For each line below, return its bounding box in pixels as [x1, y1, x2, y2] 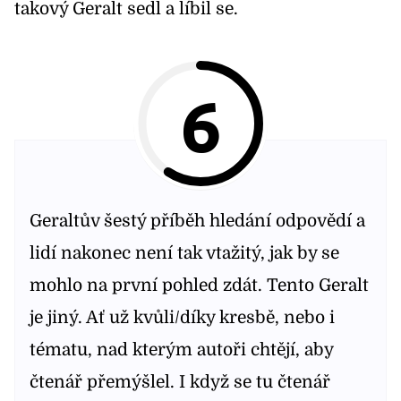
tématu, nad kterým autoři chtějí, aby [30, 340, 333, 360]
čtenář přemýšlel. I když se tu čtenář [30, 372, 330, 392]
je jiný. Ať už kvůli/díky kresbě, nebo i [30, 308, 335, 328]
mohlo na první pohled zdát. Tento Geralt [30, 276, 369, 295]
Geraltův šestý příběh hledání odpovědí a [30, 211, 365, 231]
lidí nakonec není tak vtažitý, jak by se [30, 243, 339, 263]
